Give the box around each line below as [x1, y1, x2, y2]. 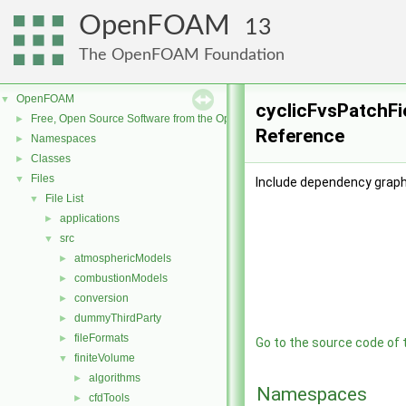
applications [60, 212, 120, 225]
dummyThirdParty [74, 312, 161, 324]
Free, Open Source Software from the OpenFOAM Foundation [31, 112, 333, 125]
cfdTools [89, 391, 130, 404]
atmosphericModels [74, 252, 171, 265]
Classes [31, 152, 71, 165]
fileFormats [74, 332, 129, 344]
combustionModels [74, 272, 168, 285]
